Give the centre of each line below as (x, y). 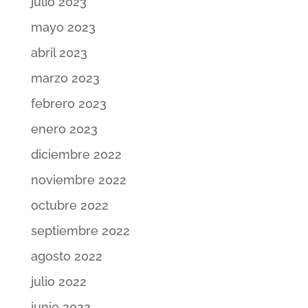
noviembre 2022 (78, 180)
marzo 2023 (65, 78)
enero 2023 (64, 129)
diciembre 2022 (76, 155)
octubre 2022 (69, 206)
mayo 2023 (63, 27)
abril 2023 (59, 53)
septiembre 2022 (80, 231)
